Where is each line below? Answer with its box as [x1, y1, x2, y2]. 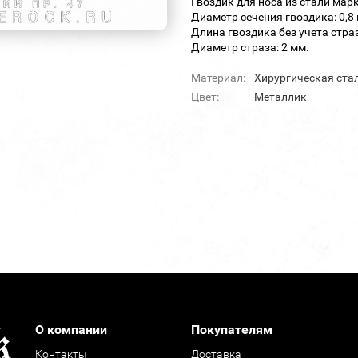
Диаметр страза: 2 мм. [191, 40, 309, 54]
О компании [34, 322, 107, 338]
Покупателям [190, 322, 272, 338]
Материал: [191, 70, 245, 84]
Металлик [254, 89, 307, 103]
